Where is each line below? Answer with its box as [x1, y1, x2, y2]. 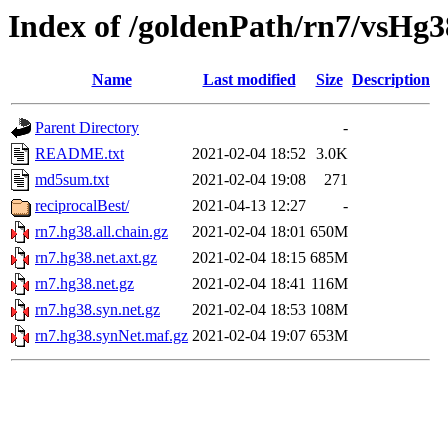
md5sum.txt [35, 171, 109, 189]
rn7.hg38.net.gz [35, 275, 134, 293]
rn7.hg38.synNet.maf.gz [35, 327, 188, 345]
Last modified [202, 71, 296, 89]
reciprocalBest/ [35, 197, 129, 215]
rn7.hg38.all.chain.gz [35, 223, 168, 241]
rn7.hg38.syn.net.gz [35, 301, 160, 319]
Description [352, 71, 430, 89]
